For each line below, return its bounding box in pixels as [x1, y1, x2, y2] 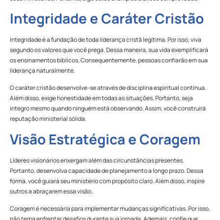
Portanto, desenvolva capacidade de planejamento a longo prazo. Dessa [10, 166, 203, 175]
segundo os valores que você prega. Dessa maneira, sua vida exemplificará [10, 45, 208, 54]
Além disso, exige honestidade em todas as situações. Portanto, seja [10, 94, 193, 103]
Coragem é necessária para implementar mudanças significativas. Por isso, [10, 204, 210, 213]
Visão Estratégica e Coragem [10, 129, 200, 148]
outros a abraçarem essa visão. [10, 187, 93, 195]
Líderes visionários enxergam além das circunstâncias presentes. [10, 156, 184, 165]
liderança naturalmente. [10, 66, 75, 75]
